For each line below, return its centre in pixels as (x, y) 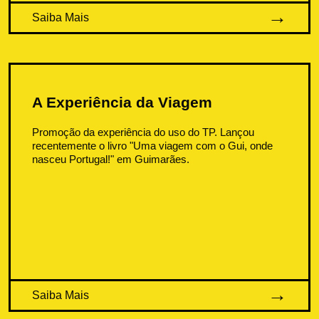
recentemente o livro (81, 145)
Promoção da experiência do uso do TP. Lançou (143, 132)
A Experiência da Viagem (122, 102)
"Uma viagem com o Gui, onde (202, 145)
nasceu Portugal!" (75, 159)
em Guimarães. (153, 159)
